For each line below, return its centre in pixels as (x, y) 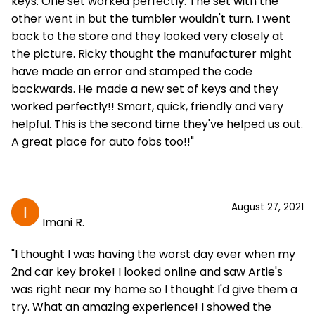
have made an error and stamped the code (132, 71)
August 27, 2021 (268, 207)
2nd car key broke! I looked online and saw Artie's (147, 272)
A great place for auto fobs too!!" (103, 142)
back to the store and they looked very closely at (148, 36)
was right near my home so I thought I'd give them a (154, 289)
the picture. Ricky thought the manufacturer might (152, 54)
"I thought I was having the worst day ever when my (153, 254)
